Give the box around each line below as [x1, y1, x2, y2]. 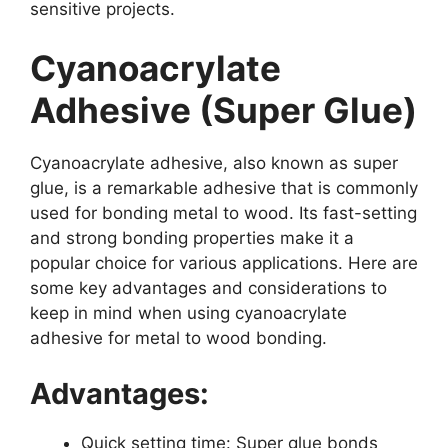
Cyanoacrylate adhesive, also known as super [30, 153, 398, 174]
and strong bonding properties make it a [30, 228, 354, 249]
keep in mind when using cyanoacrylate [30, 303, 347, 324]
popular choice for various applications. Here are [30, 253, 418, 274]
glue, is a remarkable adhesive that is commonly [30, 178, 418, 199]
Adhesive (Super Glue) [30, 89, 417, 132]
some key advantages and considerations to [30, 278, 387, 299]
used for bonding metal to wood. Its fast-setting [30, 203, 417, 224]
